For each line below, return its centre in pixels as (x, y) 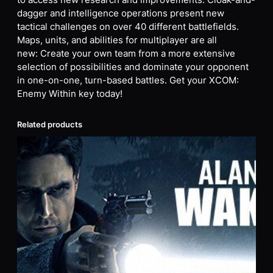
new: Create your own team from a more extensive (126, 54)
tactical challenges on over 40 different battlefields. (128, 27)
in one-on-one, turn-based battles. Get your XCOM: (128, 81)
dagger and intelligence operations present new (121, 14)
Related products (50, 124)
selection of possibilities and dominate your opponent (133, 67)
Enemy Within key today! (70, 94)
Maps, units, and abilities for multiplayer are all (117, 41)
